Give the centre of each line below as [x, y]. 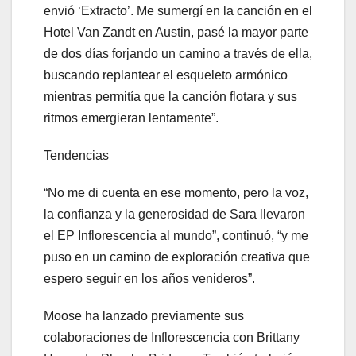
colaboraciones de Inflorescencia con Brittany [172, 338]
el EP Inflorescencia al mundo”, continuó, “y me [176, 236]
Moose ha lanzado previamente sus [144, 316]
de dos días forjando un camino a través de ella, [178, 54]
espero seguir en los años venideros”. [149, 279]
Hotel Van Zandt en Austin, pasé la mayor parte [176, 33]
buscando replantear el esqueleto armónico [166, 75]
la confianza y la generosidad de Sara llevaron [174, 215]
